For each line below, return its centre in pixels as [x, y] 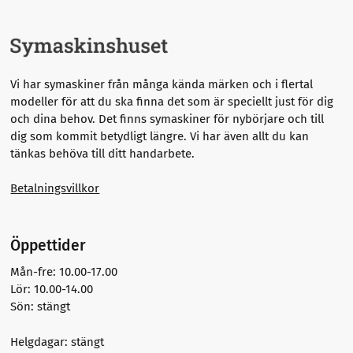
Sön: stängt [41, 307]
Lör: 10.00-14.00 [52, 290]
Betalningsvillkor [55, 189]
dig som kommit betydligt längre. [100, 136]
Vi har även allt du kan [250, 136]
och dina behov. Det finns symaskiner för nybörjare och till [167, 119]
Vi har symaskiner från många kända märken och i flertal [162, 84]
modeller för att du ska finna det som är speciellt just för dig [172, 101]
